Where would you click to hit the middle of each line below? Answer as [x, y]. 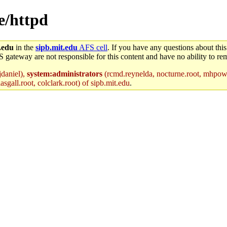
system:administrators [65, 73]
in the [25, 47]
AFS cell [92, 47]
